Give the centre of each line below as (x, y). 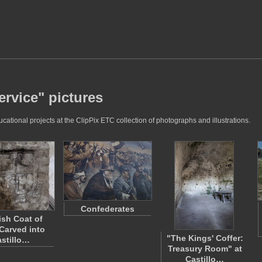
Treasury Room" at (205, 249)
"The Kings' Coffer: (205, 238)
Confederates (108, 209)
